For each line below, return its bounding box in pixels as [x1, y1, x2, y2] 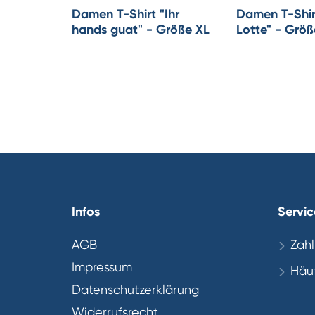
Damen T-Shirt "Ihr [72, 6, 179, 22]
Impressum [72, 259, 132, 275]
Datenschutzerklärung [72, 282, 199, 297]
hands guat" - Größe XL [72, 22, 210, 38]
